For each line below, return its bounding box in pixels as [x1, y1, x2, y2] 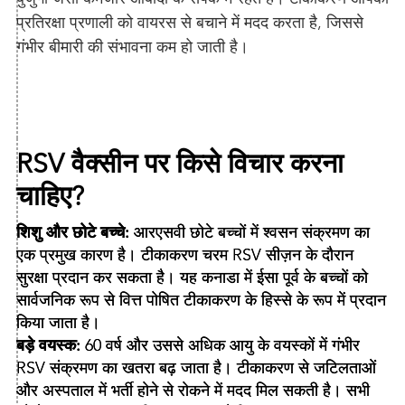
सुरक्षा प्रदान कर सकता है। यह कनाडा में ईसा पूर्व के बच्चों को [15, 268, 368, 287]
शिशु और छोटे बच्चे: [15, 222, 129, 242]
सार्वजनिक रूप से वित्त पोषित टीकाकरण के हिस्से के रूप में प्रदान [15, 290, 386, 310]
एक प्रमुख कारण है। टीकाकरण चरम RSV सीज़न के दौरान [15, 245, 353, 265]
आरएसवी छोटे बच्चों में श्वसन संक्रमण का [128, 222, 370, 242]
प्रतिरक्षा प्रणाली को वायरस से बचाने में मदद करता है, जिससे [15, 13, 363, 33]
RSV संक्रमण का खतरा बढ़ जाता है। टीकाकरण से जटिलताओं [15, 358, 376, 378]
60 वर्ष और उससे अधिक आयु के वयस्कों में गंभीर [80, 335, 360, 355]
